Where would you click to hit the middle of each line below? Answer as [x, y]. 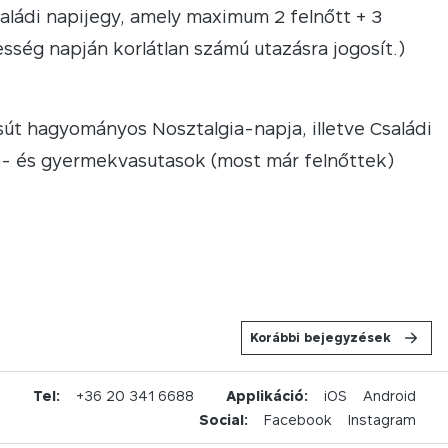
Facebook [298, 419]
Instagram [382, 419]
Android [389, 395]
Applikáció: [267, 395]
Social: [223, 419]
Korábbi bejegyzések [320, 337]
